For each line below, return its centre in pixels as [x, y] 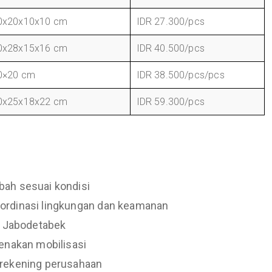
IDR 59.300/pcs [171, 102]
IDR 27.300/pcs [171, 22]
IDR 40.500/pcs [171, 48]
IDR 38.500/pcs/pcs [180, 75]
